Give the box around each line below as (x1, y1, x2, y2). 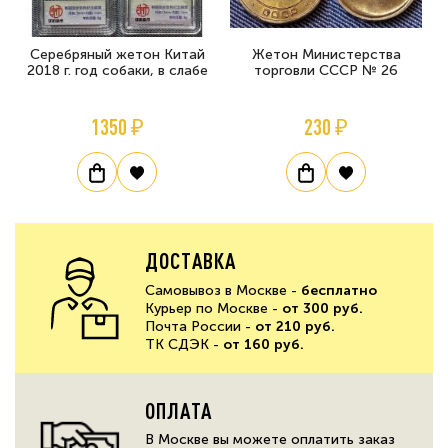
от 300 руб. (282, 299, 363, 317)
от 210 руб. (255, 317, 335, 335)
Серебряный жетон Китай (29, 45, 205, 63)
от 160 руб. (223, 335, 304, 353)
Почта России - (145, 317, 255, 335)
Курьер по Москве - (145, 299, 282, 317)
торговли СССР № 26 (254, 61, 398, 79)
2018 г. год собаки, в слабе (26, 61, 208, 79)
